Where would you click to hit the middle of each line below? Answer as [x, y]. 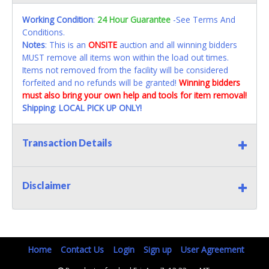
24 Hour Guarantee [134, 20]
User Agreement [213, 250]
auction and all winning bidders [177, 45]
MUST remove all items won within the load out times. [125, 58]
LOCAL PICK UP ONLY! [100, 108]
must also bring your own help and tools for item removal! [134, 95]
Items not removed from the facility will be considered [125, 70]
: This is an [67, 45]
